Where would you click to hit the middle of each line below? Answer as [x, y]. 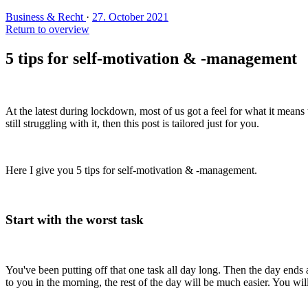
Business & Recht [46, 16]
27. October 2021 [130, 16]
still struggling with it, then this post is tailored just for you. [134, 123]
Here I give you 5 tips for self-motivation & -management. [131, 170]
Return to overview [47, 29]
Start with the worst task [75, 220]
